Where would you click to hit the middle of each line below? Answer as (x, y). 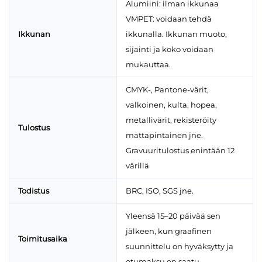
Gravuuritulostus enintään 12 (180, 151)
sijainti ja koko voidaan (170, 49)
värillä (137, 166)
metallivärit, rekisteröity (171, 120)
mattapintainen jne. (164, 135)
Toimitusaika (43, 239)
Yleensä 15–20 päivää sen (173, 216)
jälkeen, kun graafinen (169, 231)
